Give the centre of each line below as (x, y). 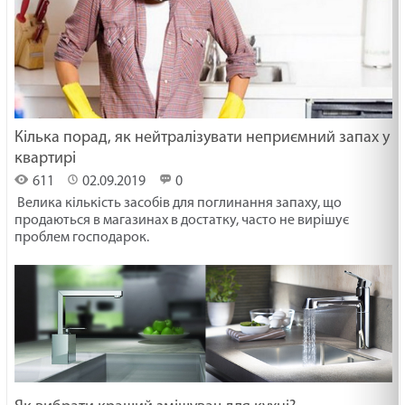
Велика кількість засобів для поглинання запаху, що (179, 203)
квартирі (46, 158)
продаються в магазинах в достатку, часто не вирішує (182, 220)
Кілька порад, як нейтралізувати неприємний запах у (202, 137)
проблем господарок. (82, 237)
